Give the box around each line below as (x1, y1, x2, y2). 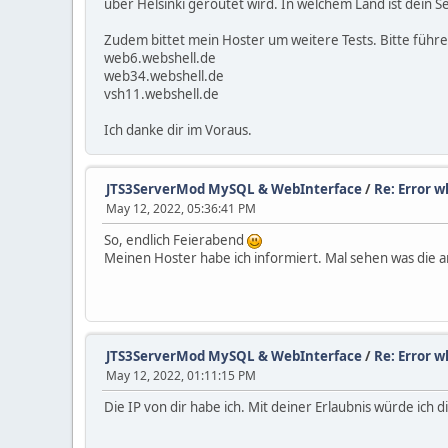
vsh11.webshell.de (104, 85, 219, 103)
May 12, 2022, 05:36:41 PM (106, 200, 256, 217)
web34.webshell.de (104, 67, 224, 85)
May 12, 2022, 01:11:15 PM (106, 367, 256, 384)
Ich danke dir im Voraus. (104, 121, 252, 139)
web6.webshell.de (104, 49, 216, 67)
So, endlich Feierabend (104, 231, 247, 249)
